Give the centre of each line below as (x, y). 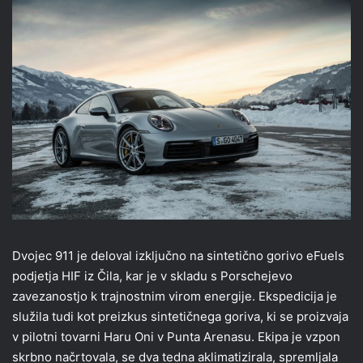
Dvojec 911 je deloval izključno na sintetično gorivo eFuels (178, 256)
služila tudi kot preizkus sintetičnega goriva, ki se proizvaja (180, 317)
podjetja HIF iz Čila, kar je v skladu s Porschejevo (152, 276)
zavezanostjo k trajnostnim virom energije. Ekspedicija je (175, 297)
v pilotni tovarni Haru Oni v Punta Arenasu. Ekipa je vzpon (176, 337)
